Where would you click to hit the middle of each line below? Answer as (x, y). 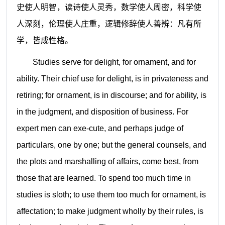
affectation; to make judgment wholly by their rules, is (110, 211)
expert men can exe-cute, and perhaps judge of (100, 129)
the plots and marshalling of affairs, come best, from (107, 162)
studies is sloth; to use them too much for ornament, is (111, 195)
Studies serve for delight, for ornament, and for (114, 62)
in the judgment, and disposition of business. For (102, 112)
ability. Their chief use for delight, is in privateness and (112, 79)
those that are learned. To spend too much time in (103, 178)
